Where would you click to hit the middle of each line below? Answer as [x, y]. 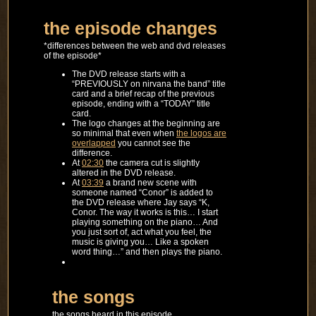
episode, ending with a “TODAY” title [141, 103]
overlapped [94, 143]
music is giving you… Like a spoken [140, 242]
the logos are [201, 133]
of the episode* [73, 55]
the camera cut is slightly [152, 163]
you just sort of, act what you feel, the [142, 232]
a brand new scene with [150, 182]
